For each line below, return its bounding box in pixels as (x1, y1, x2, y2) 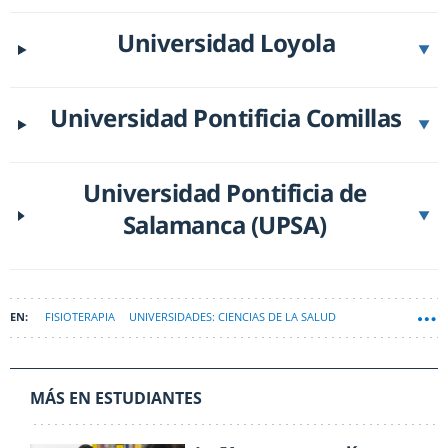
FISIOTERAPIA (45, 308, 115, 324)
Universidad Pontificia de (83, 175, 367, 209)
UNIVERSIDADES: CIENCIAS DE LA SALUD (129, 308, 336, 324)
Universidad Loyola (117, 25, 336, 59)
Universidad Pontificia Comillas (50, 100, 402, 134)
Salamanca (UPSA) (122, 207, 327, 241)
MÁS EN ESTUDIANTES (30, 386, 202, 409)
